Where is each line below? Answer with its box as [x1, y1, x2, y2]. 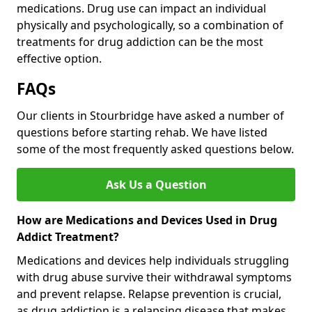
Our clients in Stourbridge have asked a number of [17, 108, 284, 124]
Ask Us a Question [105, 177, 207, 193]
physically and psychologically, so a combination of [17, 17, 283, 33]
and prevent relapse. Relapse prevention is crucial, [17, 286, 281, 302]
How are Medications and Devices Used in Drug [17, 212, 277, 228]
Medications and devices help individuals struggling [17, 253, 289, 269]
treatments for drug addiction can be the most [17, 34, 263, 50]
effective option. [17, 51, 102, 67]
